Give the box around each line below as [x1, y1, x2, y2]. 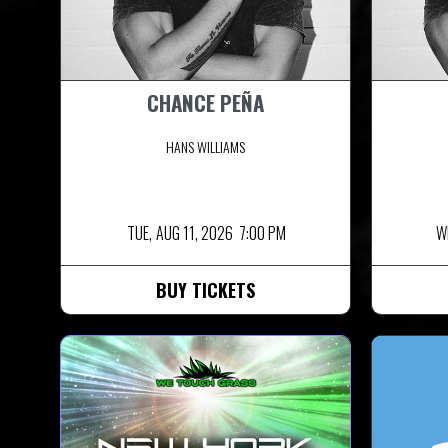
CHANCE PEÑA [147, 86, 264, 118]
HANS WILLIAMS [166, 135, 245, 157]
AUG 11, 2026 [156, 220, 233, 245]
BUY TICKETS [156, 276, 255, 303]
